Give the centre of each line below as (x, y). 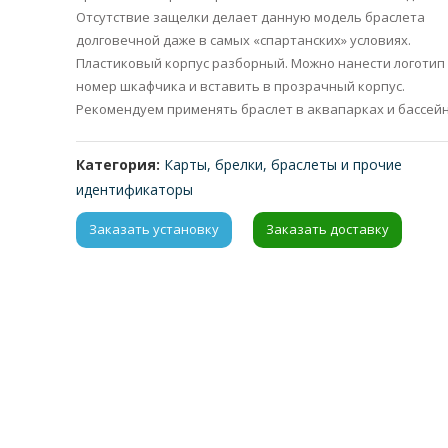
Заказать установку (154, 229)
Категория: (120, 164)
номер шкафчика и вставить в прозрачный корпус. (241, 85)
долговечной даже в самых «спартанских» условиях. (244, 39)
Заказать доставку (328, 229)
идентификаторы (135, 189)
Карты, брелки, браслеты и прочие (283, 164)
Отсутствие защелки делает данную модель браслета (251, 16)
